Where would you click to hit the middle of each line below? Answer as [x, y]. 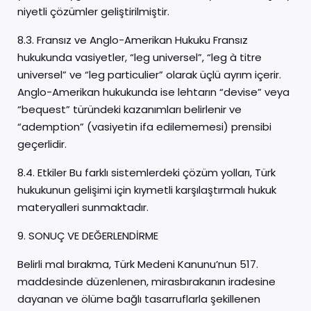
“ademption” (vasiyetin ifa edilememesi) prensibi [144, 127]
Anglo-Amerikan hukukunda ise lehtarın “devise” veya [153, 92]
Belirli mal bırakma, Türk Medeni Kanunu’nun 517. [138, 264]
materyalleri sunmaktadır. [83, 207]
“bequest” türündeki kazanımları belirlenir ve [129, 109]
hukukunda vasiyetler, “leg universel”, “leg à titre [140, 57]
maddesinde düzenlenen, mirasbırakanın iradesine [146, 281]
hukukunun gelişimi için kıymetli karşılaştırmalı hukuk [147, 190]
